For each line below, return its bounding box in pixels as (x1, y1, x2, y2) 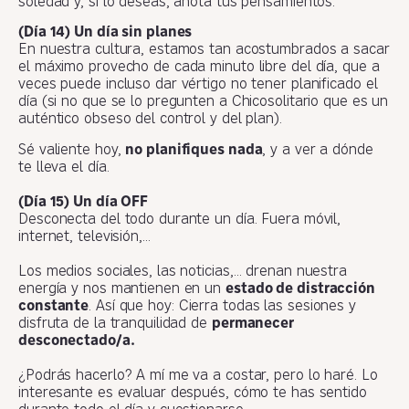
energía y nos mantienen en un (18, 281, 225, 297)
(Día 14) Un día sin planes (18, 26, 193, 41)
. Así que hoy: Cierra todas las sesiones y (89, 299, 356, 314)
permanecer (211, 316, 294, 331)
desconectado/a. (18, 333, 135, 349)
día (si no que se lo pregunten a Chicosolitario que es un (18, 95, 389, 110)
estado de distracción (225, 281, 375, 297)
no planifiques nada (125, 142, 263, 158)
